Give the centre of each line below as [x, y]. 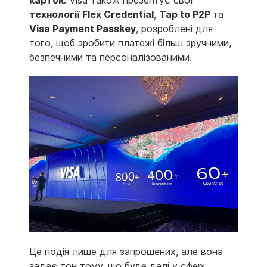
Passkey [116, 28]
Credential [129, 14]
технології [56, 14]
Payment [73, 28]
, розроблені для [174, 28]
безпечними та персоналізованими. [111, 57]
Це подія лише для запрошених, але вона [126, 252]
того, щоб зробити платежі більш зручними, [130, 43]
